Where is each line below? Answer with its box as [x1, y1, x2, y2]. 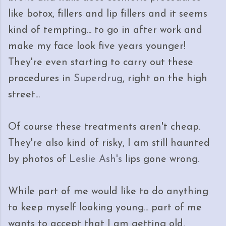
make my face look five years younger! [8, 41, 186, 51]
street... [8, 90, 40, 100]
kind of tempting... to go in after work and [8, 25, 202, 35]
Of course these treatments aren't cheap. [8, 122, 200, 132]
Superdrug [74, 74, 123, 84]
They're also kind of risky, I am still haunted [8, 138, 210, 148]
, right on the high [123, 74, 207, 84]
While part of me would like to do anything [8, 187, 208, 197]
